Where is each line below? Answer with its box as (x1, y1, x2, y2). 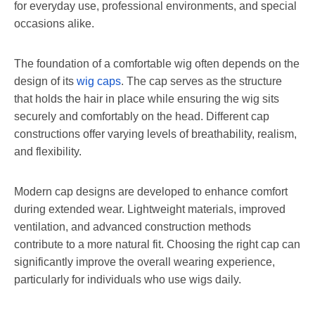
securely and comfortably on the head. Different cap (14, 110, 269, 122)
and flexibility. (14, 145, 82, 157)
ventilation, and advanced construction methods (14, 220, 251, 233)
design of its (14, 75, 77, 87)
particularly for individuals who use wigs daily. (14, 273, 241, 285)
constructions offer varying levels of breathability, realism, (14, 127, 297, 140)
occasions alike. (14, 17, 94, 30)
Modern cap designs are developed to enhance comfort (14, 185, 288, 198)
